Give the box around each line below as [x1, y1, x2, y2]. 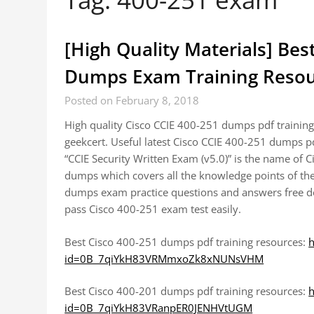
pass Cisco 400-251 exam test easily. [64, 202, 242, 216]
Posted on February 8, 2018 [64, 93, 200, 107]
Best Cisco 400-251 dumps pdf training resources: [64, 234, 309, 249]
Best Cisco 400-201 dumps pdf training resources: [64, 284, 309, 298]
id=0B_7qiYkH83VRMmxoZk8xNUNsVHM [64, 251, 264, 266]
